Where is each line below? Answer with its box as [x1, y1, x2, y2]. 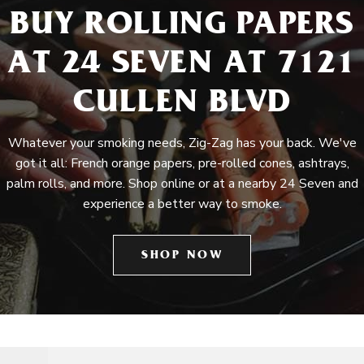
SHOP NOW [141, 250, 223, 262]
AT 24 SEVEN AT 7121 [7, 50, 357, 83]
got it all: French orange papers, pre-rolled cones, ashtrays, [15, 154, 349, 172]
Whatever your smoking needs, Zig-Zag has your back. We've [7, 134, 357, 152]
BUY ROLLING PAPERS [10, 11, 354, 44]
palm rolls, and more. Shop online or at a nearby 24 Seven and [6, 175, 358, 193]
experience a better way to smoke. [82, 195, 282, 213]
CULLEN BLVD [72, 89, 292, 122]
